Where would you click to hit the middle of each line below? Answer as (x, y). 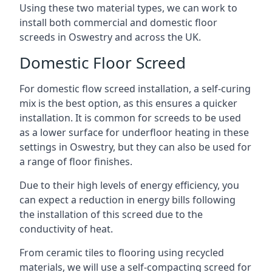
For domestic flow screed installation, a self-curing (135, 89)
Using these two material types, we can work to (128, 8)
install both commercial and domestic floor (118, 22)
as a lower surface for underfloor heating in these (134, 132)
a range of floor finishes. (76, 161)
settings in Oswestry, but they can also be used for (135, 147)
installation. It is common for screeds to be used (130, 118)
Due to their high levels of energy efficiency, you (129, 185)
